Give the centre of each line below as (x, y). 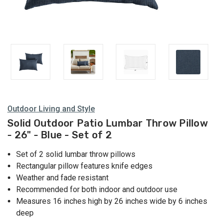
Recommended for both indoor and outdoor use (97, 190)
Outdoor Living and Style (51, 109)
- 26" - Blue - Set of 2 (60, 135)
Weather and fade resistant (63, 178)
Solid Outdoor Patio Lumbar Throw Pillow (108, 123)
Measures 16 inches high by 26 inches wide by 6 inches (112, 201)
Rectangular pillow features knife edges (85, 166)
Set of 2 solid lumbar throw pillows (76, 154)
